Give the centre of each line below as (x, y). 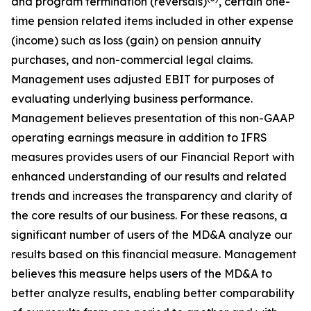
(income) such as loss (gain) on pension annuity (136, 40)
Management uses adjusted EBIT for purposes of (143, 79)
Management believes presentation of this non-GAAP (153, 118)
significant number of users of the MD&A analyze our (152, 235)
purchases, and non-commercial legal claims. (132, 60)
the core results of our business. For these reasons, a (149, 215)
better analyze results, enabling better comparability (153, 293)
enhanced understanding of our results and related (149, 176)
